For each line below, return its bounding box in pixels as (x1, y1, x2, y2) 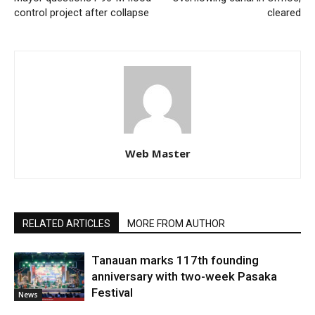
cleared (267, 6, 301, 19)
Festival (91, 285, 133, 300)
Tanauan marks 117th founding (91, 252, 259, 267)
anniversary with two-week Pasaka (91, 269, 277, 283)
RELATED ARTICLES (22, 217, 110, 229)
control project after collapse (14, 6, 149, 19)
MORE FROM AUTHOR (127, 217, 225, 229)
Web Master (124, 146, 191, 160)
